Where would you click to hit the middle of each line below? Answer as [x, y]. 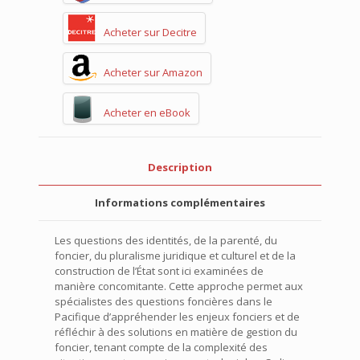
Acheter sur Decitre [150, 32]
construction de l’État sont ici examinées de [159, 270]
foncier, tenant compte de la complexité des [161, 347]
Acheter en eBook [147, 112]
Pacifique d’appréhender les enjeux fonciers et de [177, 316]
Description [180, 167]
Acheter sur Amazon [153, 72]
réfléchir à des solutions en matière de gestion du [176, 331]
